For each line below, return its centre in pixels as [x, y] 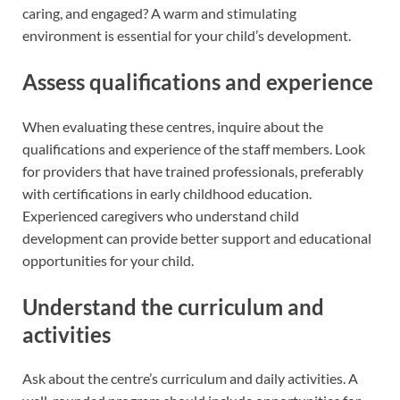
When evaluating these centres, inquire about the [173, 126]
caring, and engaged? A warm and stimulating [159, 13]
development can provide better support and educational [197, 237]
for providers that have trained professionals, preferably [193, 171]
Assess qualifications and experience [198, 82]
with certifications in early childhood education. [167, 193]
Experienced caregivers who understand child [161, 215]
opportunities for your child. [108, 260]
